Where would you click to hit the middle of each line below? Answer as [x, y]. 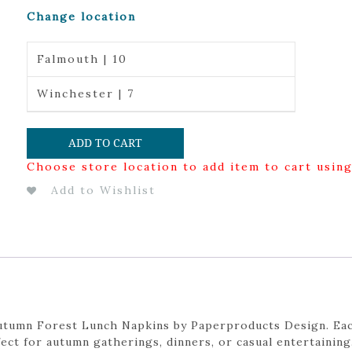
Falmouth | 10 [82, 59]
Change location [81, 16]
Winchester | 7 [85, 93]
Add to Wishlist [103, 190]
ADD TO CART [105, 143]
